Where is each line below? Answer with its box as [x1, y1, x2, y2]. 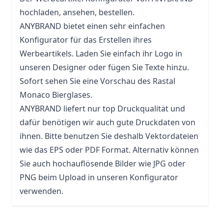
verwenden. [20, 186, 63, 196]
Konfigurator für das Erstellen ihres [20, 34, 152, 45]
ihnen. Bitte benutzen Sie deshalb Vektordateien [20, 131, 198, 141]
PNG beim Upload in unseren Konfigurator [20, 172, 178, 183]
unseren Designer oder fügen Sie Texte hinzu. [20, 62, 189, 73]
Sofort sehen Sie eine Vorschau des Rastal [20, 76, 175, 86]
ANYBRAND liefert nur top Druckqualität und [20, 103, 185, 114]
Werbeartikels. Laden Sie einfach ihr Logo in [20, 48, 182, 59]
